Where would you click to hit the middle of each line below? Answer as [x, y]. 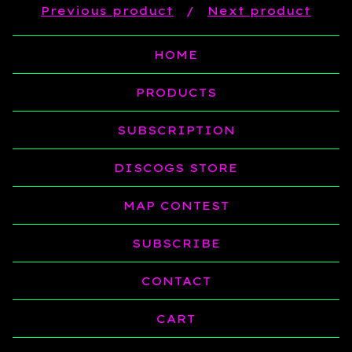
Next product [259, 11]
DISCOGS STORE [176, 168]
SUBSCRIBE [176, 243]
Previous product [107, 11]
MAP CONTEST [176, 205]
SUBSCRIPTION [176, 130]
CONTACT [176, 281]
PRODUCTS [176, 92]
